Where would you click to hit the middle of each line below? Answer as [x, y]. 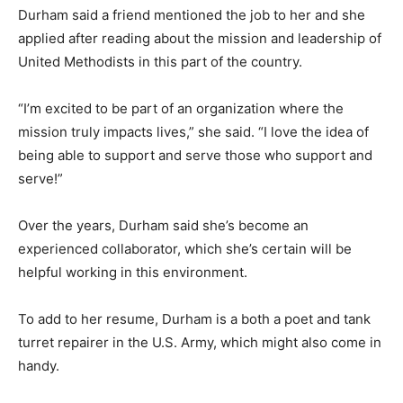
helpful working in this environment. [133, 273]
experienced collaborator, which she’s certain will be [185, 249]
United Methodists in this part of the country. [160, 62]
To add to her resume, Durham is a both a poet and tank [194, 319]
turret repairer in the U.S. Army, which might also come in [200, 343]
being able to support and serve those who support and [195, 156]
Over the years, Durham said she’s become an [163, 226]
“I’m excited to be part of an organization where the [181, 109]
